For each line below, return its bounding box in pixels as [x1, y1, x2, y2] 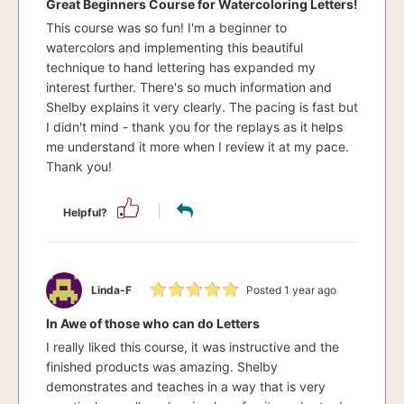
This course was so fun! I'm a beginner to [46, 20, 287, 36]
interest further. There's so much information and [46, 79, 332, 96]
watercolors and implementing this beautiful [46, 40, 303, 56]
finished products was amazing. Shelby [46, 358, 278, 374]
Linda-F [91, 283, 132, 298]
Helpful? [63, 205, 107, 219]
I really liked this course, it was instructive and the [46, 338, 339, 354]
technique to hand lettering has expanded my [46, 60, 316, 76]
